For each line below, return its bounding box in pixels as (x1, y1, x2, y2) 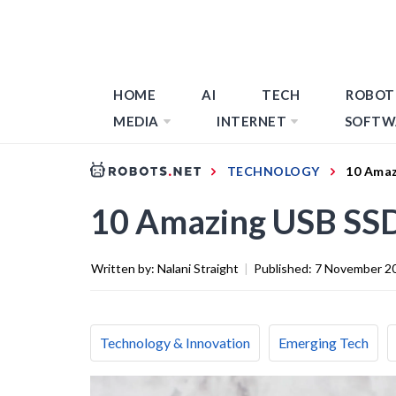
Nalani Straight (157, 260, 239, 276)
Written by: (91, 260, 157, 276)
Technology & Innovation (100, 333, 250, 351)
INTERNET (217, 113, 286, 129)
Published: (254, 260, 315, 276)
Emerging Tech (278, 333, 369, 351)
